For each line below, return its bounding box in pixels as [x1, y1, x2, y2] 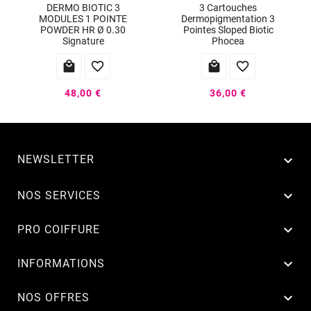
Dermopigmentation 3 [181, 13, 275, 25]
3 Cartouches [199, 2, 257, 14]
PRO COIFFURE [17, 222, 100, 236]
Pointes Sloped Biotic [183, 24, 274, 36]
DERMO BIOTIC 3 [46, 2, 120, 14]
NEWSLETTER [17, 152, 94, 166]
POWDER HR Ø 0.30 [40, 24, 126, 36]
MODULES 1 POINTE [39, 13, 127, 25]
